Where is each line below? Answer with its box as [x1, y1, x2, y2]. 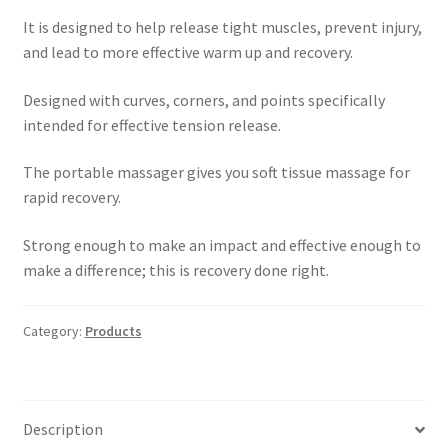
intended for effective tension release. [22, 114, 281, 135]
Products [84, 322, 142, 341]
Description [22, 419, 103, 440]
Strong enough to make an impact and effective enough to [22, 234, 421, 255]
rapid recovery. [22, 187, 121, 208]
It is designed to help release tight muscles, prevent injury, [22, 16, 422, 37]
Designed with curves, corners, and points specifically [22, 89, 385, 110]
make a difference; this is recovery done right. [22, 259, 329, 280]
